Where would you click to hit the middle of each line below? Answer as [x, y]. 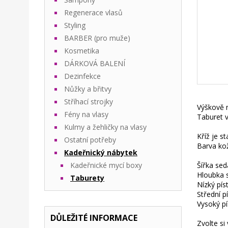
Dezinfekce [82, 76]
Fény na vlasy [86, 114]
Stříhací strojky [89, 102]
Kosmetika [82, 51]
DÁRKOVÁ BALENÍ [95, 63]
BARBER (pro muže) [97, 38]
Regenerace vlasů [93, 12]
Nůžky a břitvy [88, 89]
